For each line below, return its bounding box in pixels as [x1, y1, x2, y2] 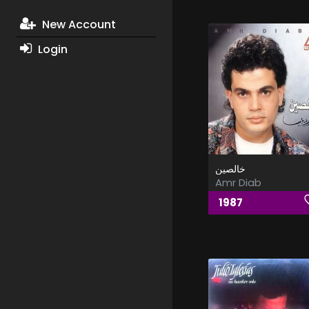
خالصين [215, 162, 246, 177]
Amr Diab [215, 175, 261, 190]
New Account [39, 17, 116, 33]
